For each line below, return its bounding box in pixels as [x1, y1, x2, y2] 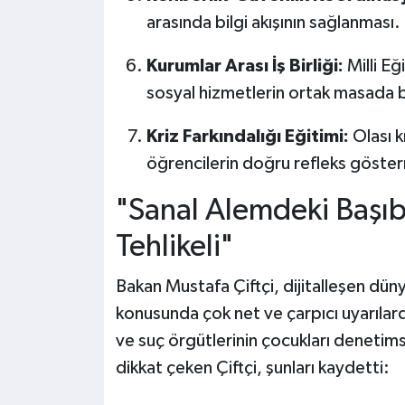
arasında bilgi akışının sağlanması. [146, 14, 400, 33]
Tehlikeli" [115, 231, 233, 263]
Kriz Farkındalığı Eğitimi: [146, 127, 349, 146]
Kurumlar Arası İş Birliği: [146, 57, 344, 76]
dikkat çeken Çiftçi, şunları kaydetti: [115, 358, 390, 377]
